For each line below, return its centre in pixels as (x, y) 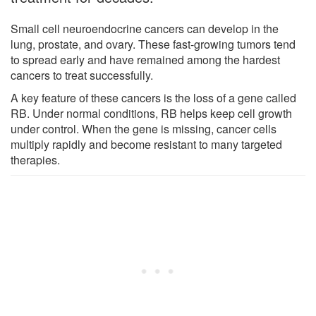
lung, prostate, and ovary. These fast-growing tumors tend (153, 44)
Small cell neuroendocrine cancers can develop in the (145, 29)
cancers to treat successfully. (82, 75)
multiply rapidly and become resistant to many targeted (146, 145)
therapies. (35, 160)
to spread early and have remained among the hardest (145, 60)
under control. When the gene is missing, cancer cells (144, 129)
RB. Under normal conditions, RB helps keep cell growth (151, 114)
